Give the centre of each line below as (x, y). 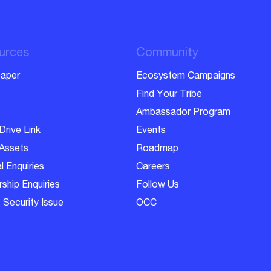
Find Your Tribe (169, 95)
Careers (153, 167)
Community (167, 54)
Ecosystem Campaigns (185, 77)
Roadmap (157, 149)
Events (151, 131)
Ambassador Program (183, 113)
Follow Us (157, 185)
